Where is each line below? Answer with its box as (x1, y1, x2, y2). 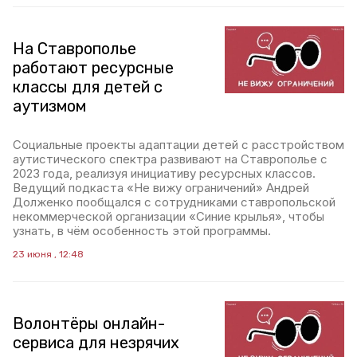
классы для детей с (13, 77, 163, 96)
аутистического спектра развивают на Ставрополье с (13, 151, 328, 167)
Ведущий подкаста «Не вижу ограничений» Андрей (13, 180, 309, 195)
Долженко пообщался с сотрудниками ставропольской (13, 194, 335, 210)
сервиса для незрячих (13, 333, 179, 352)
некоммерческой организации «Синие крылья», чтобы (13, 209, 324, 224)
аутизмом (13, 96, 86, 116)
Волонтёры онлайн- (13, 314, 165, 333)
